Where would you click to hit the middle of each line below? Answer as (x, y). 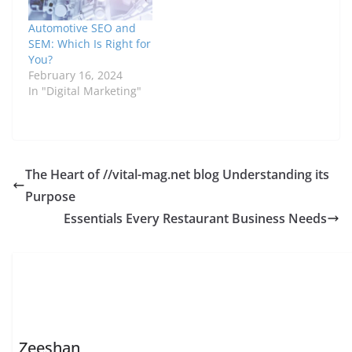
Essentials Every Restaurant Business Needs (195, 218)
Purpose (50, 196)
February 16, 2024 (75, 75)
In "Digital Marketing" (85, 90)
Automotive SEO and (82, 27)
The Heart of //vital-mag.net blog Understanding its (177, 174)
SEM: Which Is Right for (90, 43)
